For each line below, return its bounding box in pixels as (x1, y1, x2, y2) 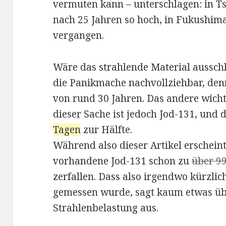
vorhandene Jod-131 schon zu (53, 154, 192, 168)
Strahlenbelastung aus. (53, 201, 159, 215)
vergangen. (53, 29, 104, 42)
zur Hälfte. (81, 123, 133, 137)
